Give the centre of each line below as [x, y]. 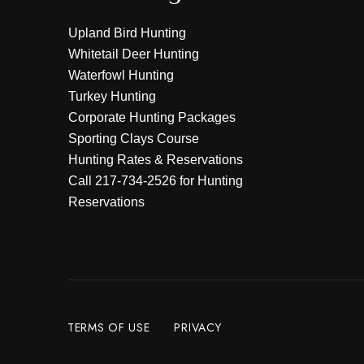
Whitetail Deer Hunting [134, 54]
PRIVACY [198, 327]
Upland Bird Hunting [127, 33]
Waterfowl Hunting [121, 75]
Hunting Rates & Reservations [156, 160]
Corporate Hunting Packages [152, 117]
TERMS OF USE [109, 327]
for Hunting [210, 181]
